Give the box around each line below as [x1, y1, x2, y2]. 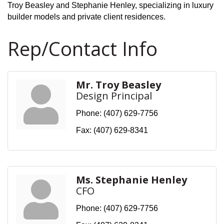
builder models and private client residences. [7, 12, 165, 21]
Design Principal [76, 88, 152, 102]
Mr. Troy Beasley [76, 77, 161, 91]
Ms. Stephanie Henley [76, 172, 187, 186]
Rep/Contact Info [7, 35, 157, 61]
